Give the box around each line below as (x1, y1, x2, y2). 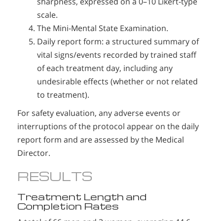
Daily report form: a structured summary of (37, 36, 199, 47)
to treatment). (37, 89, 89, 101)
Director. (17, 147, 50, 159)
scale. (37, 9, 58, 21)
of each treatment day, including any (37, 63, 173, 74)
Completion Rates (17, 200, 119, 213)
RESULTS (17, 168, 93, 184)
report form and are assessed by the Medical (17, 134, 184, 146)
